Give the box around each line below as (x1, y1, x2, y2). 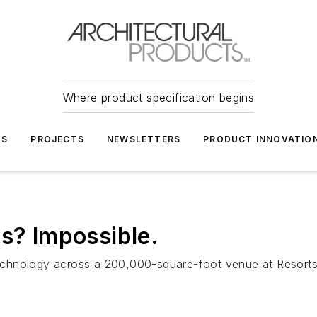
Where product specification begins (62, 91, 255, 105)
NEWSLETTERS (107, 134, 181, 144)
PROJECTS (30, 134, 84, 144)
